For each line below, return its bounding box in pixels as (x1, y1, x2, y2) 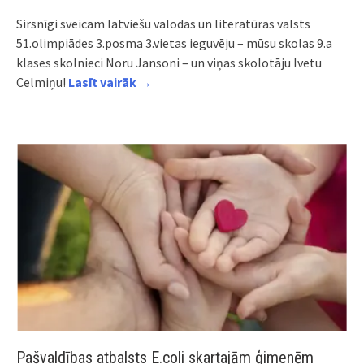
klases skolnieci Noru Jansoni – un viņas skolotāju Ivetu (16, 54, 322, 71)
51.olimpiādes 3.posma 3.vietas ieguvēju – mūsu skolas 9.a (16, 35, 332, 52)
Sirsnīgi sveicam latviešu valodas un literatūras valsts (16, 15, 310, 32)
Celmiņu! (16, 74, 68, 91)
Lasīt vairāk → (68, 74, 152, 91)
